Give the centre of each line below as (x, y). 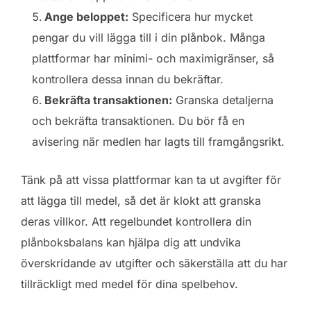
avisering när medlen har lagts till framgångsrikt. (158, 141)
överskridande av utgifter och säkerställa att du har (154, 263)
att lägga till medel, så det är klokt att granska (141, 200)
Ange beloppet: (86, 16)
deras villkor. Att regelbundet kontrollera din (136, 221)
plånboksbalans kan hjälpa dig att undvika (131, 242)
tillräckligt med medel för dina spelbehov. (129, 284)
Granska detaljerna (223, 100)
